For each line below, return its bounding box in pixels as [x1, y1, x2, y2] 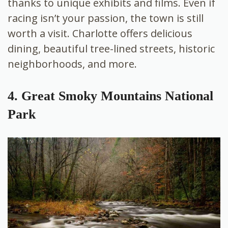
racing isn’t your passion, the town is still [8, 11, 204, 25]
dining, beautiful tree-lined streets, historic [8, 41, 215, 55]
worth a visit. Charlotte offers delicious [8, 26, 192, 40]
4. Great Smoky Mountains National [8, 88, 213, 103]
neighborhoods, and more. [8, 56, 139, 71]
